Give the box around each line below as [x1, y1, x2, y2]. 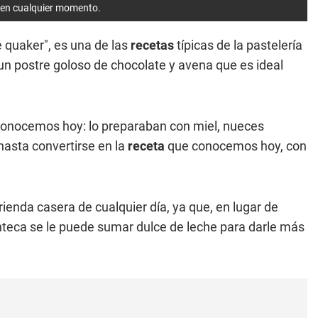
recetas [131, 38, 174, 53]
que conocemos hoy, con [165, 138, 307, 153]
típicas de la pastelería [174, 38, 302, 53]
